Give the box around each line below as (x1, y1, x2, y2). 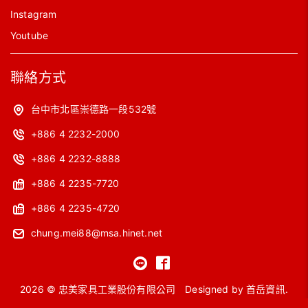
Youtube (10, 29, 49, 41)
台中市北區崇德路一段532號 (31, 102, 157, 115)
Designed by (185, 283, 247, 295)
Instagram (10, 8, 57, 20)
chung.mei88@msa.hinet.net (31, 226, 162, 239)
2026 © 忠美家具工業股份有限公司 (20, 283, 179, 295)
